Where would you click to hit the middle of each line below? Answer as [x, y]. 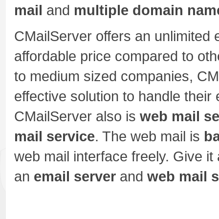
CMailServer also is [77, 116]
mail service [55, 136]
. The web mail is [149, 136]
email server [75, 176]
